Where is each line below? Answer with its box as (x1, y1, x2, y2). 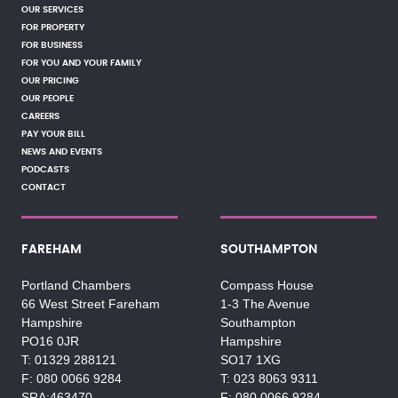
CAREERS (21, 112, 60, 121)
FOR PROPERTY (21, 23, 84, 32)
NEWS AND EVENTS (21, 147, 102, 156)
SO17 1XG (219, 354, 281, 367)
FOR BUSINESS (21, 41, 83, 50)
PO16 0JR (21, 335, 79, 348)
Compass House (219, 279, 314, 292)
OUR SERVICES (21, 5, 84, 14)
